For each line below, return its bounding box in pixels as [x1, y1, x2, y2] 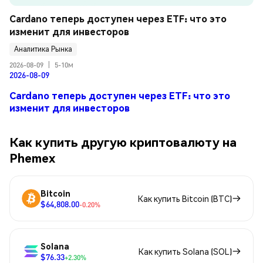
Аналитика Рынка [14, 45, 72, 54]
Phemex [9, 149, 55, 166]
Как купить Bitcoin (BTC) [138, 193, 232, 204]
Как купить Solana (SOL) [139, 246, 232, 257]
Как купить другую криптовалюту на [9, 133, 237, 150]
